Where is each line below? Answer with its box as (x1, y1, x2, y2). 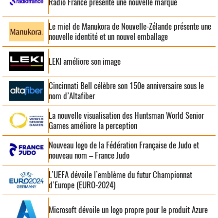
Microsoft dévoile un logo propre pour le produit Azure (49, 203, 208, 216)
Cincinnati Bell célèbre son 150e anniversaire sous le (49, 80, 204, 92)
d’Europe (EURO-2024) (49, 179, 115, 191)
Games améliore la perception (49, 120, 137, 132)
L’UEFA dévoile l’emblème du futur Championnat (49, 169, 192, 181)
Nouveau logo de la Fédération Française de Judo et (49, 139, 199, 151)
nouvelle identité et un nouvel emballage (49, 31, 168, 43)
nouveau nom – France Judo (49, 149, 129, 162)
